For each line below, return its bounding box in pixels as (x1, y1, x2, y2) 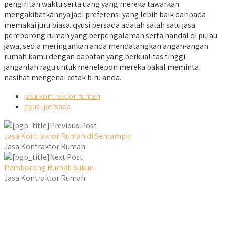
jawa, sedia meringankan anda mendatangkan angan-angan (4, 41, 208, 52)
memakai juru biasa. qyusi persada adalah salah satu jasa (4, 20, 195, 31)
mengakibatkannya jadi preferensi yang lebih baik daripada (4, 9, 206, 20)
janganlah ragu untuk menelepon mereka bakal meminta (4, 62, 199, 73)
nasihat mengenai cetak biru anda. (4, 72, 121, 83)
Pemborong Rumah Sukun (4, 162, 94, 173)
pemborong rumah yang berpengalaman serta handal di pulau (4, 30, 217, 41)
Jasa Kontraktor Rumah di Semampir (4, 131, 131, 142)
